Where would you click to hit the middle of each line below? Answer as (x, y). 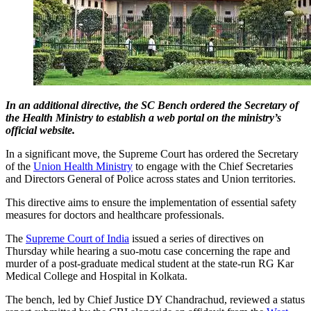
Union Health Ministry (83, 166)
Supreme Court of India (77, 238)
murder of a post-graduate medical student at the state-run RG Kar (150, 263)
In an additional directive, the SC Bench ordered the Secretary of (152, 105)
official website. (40, 130)
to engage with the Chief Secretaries (213, 166)
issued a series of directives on (196, 238)
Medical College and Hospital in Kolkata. (96, 276)
